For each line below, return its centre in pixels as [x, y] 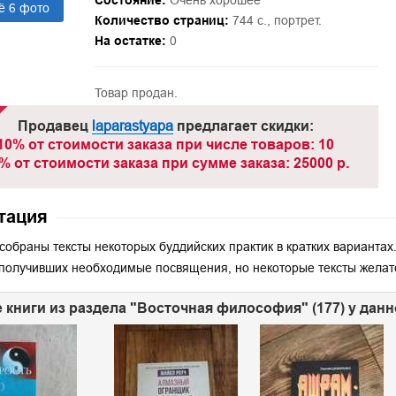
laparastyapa [132, 126]
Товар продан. [136, 93]
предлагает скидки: [243, 126]
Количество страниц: [161, 20]
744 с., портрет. [277, 20]
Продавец [54, 126]
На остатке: [130, 41]
